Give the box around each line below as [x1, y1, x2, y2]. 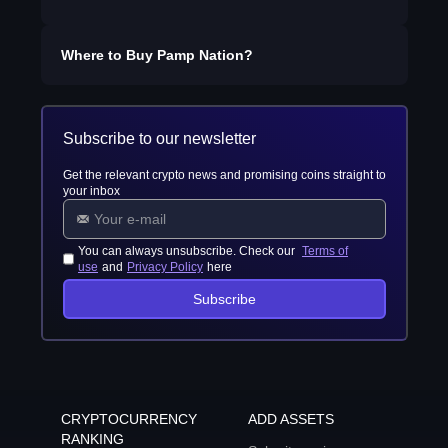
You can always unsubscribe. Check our [78, 244, 299, 258]
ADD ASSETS [248, 411, 334, 427]
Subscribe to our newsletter [62, 130, 256, 147]
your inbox [62, 184, 120, 198]
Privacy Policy [127, 260, 204, 274]
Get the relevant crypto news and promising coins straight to [62, 168, 386, 182]
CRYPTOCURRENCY [60, 411, 197, 427]
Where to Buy [60, 47, 157, 63]
